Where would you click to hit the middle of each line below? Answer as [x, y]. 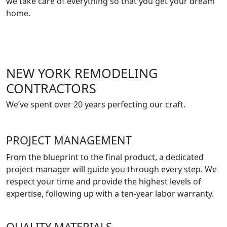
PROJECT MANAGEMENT [69, 140]
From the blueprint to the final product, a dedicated [105, 157]
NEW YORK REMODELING [82, 73]
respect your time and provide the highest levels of [104, 181]
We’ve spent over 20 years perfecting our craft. [96, 104]
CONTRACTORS [51, 88]
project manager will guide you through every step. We [111, 169]
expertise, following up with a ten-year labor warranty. [110, 194]
